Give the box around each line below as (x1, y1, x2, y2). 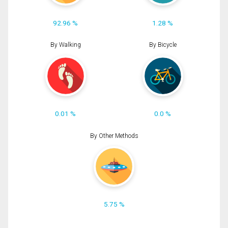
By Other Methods (90, 132, 138, 139)
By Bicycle (149, 41, 177, 49)
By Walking (50, 41, 81, 49)
